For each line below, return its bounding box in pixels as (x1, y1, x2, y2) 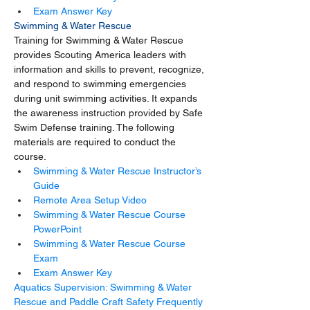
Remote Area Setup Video (33, 194, 147, 206)
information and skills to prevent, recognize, (14, 63, 207, 75)
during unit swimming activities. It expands (14, 92, 200, 104)
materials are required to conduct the (14, 136, 179, 147)
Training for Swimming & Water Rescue (14, 34, 186, 46)
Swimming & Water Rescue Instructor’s (33, 165, 204, 176)
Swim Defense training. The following (14, 121, 177, 133)
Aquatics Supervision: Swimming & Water (14, 281, 194, 293)
